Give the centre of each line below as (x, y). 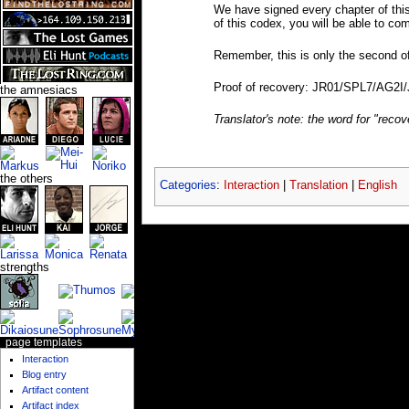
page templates (43, 342)
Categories (188, 186)
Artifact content (56, 390)
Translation (318, 186)
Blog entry (45, 375)
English (377, 186)
